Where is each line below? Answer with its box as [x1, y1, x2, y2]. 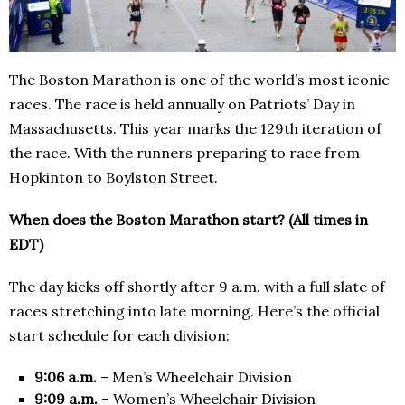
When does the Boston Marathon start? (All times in [9, 211, 368, 230]
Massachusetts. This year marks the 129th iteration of [9, 119, 381, 138]
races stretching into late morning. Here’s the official [9, 302, 380, 321]
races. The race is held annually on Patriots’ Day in [9, 95, 355, 114]
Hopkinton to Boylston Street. [9, 168, 218, 187]
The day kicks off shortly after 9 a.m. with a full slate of [9, 278, 385, 297]
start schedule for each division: [9, 326, 230, 345]
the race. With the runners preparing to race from [9, 144, 360, 163]
